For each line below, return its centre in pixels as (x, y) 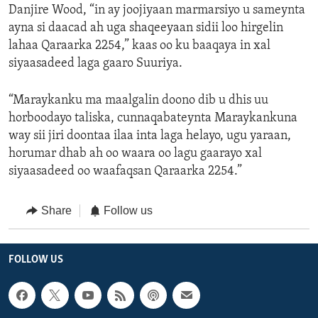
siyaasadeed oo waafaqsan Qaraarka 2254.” (125, 172)
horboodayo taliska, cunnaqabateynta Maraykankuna (153, 119)
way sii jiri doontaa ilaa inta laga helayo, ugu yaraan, (150, 136)
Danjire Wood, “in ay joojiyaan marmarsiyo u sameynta (157, 11)
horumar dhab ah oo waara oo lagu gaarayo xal (135, 154)
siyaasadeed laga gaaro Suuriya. (95, 64)
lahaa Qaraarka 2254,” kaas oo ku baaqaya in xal (139, 46)
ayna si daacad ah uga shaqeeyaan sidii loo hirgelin (146, 28)
